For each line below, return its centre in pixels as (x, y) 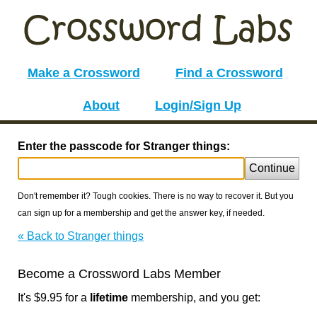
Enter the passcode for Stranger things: (124, 146)
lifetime (109, 298)
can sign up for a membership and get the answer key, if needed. (141, 213)
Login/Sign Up (198, 105)
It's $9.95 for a (54, 298)
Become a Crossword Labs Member (119, 274)
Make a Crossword (83, 73)
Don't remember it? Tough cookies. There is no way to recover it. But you (156, 196)
